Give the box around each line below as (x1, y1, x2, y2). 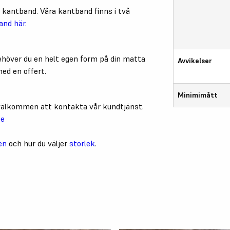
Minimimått (178, 90, 218, 100)
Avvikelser (178, 55, 213, 65)
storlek (69, 138, 95, 148)
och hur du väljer (9, 138, 69, 148)
